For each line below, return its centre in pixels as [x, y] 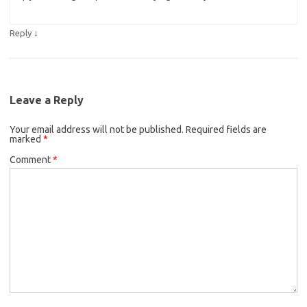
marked [26, 139]
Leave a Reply [47, 100]
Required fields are [226, 130]
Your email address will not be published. [97, 130]
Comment [31, 160]
